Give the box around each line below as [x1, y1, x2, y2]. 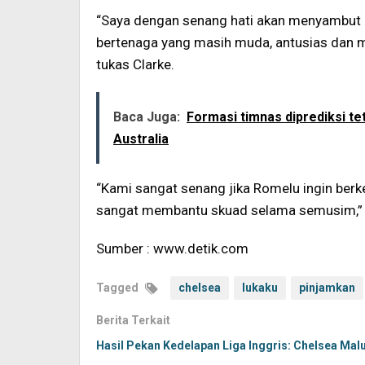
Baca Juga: [113, 109, 180, 125]
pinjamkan [299, 281, 355, 294]
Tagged [96, 281, 141, 294]
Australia [113, 131, 169, 147]
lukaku [242, 281, 278, 294]
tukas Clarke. [96, 56, 174, 73]
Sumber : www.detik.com [96, 240, 248, 257]
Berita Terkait [96, 314, 170, 327]
